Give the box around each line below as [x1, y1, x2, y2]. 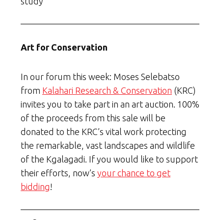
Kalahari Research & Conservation [42, 85, 172, 96]
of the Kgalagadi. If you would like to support [21, 154, 198, 165]
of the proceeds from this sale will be [21, 113, 165, 123]
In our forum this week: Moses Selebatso [21, 72, 180, 82]
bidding [21, 182, 50, 192]
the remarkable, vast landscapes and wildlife [21, 140, 195, 151]
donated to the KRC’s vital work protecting [21, 127, 187, 137]
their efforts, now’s [21, 168, 97, 178]
